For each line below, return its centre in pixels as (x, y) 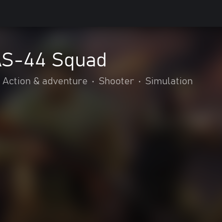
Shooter (116, 81)
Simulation (169, 81)
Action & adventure (45, 81)
